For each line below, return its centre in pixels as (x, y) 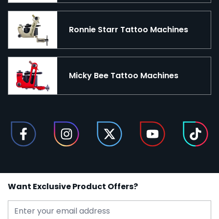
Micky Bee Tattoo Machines (124, 75)
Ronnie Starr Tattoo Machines (129, 30)
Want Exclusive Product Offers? (73, 186)
